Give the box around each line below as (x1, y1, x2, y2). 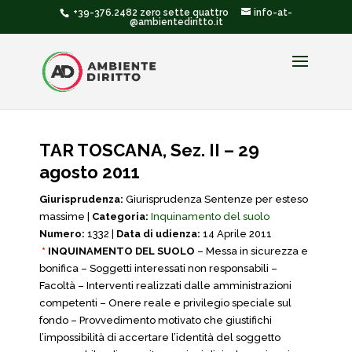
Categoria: (92, 211, 148, 222)
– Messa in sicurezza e (195, 245, 308, 257)
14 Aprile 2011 (200, 228, 272, 240)
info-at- (254, 7, 292, 18)
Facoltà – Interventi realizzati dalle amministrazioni (39, 280, 291, 291)
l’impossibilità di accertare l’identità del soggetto (39, 332, 280, 343)
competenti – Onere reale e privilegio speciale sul (39, 297, 291, 309)
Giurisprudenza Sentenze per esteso (123, 193, 308, 205)
